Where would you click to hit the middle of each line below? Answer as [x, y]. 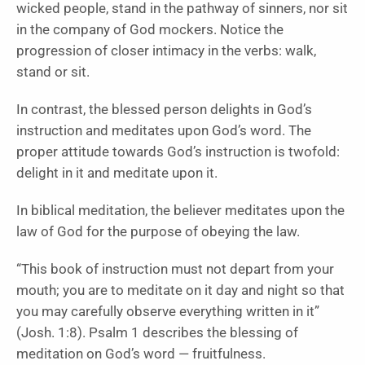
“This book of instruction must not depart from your [175, 270]
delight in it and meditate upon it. [117, 174]
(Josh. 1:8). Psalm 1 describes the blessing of [157, 333]
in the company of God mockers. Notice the [150, 30]
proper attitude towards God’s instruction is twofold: [178, 152]
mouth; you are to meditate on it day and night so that [180, 291]
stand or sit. [53, 73]
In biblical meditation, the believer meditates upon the [180, 211]
